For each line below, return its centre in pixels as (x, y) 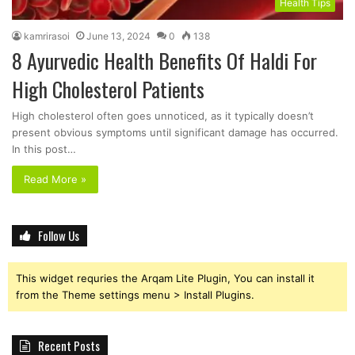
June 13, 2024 (118, 36)
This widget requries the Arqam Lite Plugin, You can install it (165, 278)
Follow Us (59, 235)
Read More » (55, 179)
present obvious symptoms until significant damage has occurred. (175, 132)
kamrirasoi (47, 36)
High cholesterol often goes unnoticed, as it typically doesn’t (163, 115)
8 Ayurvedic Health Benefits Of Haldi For (164, 60)
